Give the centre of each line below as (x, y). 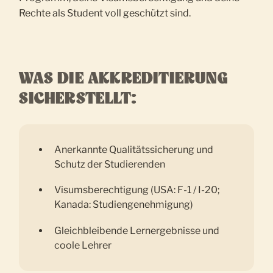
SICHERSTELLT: (78, 99)
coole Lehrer (83, 245)
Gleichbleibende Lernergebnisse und (137, 230)
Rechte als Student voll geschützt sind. (105, 13)
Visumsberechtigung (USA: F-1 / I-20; (137, 190)
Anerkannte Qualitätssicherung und (134, 150)
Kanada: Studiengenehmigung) (124, 205)
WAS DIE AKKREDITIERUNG (123, 79)
